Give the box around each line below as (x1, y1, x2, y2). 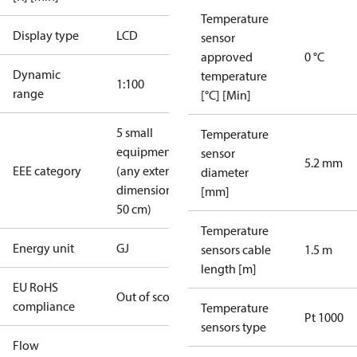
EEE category (13, 163, 81, 178)
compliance (13, 298, 75, 314)
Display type (13, 27, 79, 43)
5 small (116, 124, 153, 140)
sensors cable (201, 241, 271, 257)
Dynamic (13, 66, 61, 82)
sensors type (201, 319, 266, 335)
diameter (201, 164, 249, 180)
